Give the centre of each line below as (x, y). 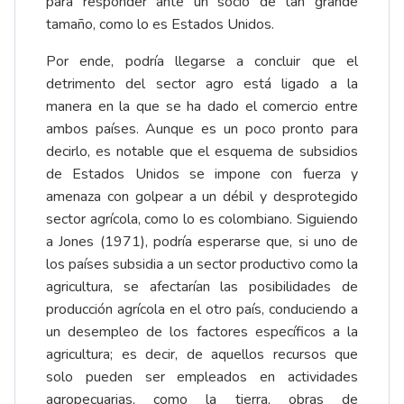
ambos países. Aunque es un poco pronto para (202, 129)
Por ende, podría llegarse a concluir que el (202, 62)
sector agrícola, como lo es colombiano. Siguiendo (202, 220)
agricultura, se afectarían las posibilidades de (202, 287)
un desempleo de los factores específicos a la (202, 332)
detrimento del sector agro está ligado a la (202, 84)
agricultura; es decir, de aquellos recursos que (202, 355)
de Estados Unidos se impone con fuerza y (202, 174)
